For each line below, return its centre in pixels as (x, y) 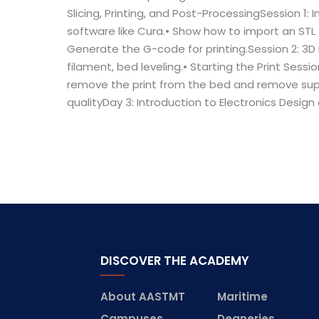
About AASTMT (143, 296)
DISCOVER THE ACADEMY (175, 260)
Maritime (242, 296)
